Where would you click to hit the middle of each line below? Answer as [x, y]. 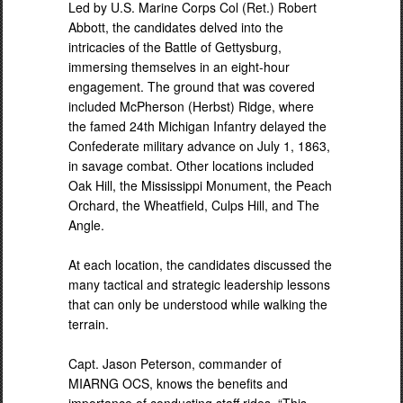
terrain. [89, 323]
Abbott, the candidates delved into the [176, 27]
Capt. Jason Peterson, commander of [175, 363]
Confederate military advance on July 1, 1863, [199, 145]
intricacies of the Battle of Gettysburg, [175, 46]
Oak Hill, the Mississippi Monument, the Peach [200, 185]
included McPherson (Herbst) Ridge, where [191, 106]
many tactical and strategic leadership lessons [199, 284]
